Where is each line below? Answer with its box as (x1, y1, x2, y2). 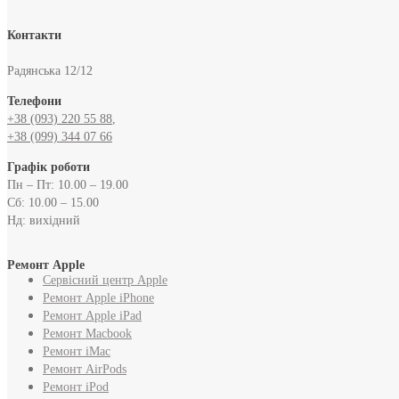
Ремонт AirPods (43, 362, 126, 376)
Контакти (7, 28, 61, 42)
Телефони (7, 94, 61, 108)
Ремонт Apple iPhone (43, 290, 154, 305)
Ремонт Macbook (43, 326, 132, 340)
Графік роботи (7, 159, 90, 174)
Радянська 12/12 (7, 63, 93, 77)
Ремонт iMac (43, 344, 110, 358)
